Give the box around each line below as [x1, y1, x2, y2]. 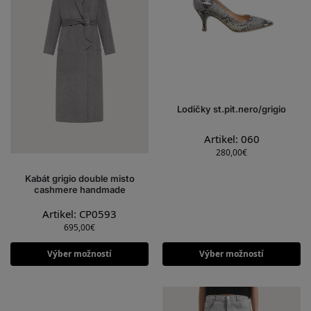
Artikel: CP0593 [42, 207, 117, 221]
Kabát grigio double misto [24, 173, 135, 185]
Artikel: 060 [203, 132, 260, 146]
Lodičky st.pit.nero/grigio [177, 103, 286, 115]
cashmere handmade [33, 184, 126, 196]
